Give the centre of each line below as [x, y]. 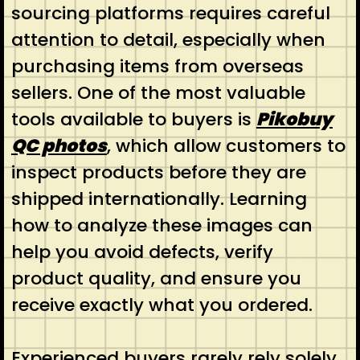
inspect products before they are [158, 172]
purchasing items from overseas [157, 66]
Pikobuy [294, 119]
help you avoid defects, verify [142, 252]
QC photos [59, 145]
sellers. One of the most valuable [158, 92]
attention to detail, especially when [168, 39]
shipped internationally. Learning [159, 198]
